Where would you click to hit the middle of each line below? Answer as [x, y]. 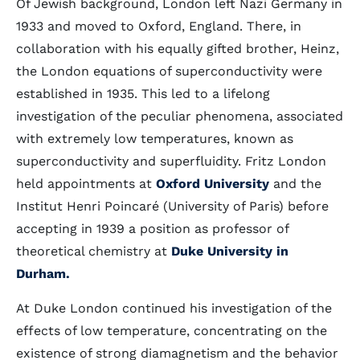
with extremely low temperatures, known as [155, 139]
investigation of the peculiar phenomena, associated [180, 116]
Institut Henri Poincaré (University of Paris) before [172, 206]
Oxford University [213, 184]
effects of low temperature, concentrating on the [172, 331]
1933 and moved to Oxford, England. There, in [159, 26]
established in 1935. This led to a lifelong [143, 94]
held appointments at [86, 184]
